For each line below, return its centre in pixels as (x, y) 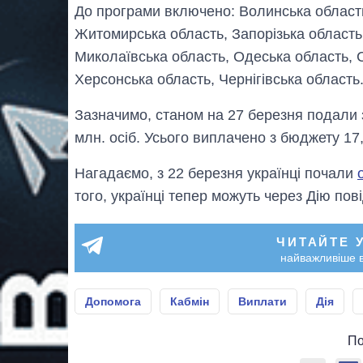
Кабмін (190, 301)
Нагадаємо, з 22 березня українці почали (216, 173)
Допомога (113, 301)
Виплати (263, 301)
